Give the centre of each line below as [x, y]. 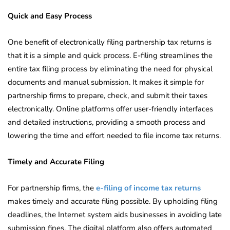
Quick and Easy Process [50, 16]
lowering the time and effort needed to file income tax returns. [114, 136]
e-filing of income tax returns [148, 188]
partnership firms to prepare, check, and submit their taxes [108, 96]
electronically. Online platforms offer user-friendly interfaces [110, 109]
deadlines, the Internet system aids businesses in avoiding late [115, 215]
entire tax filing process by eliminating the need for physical [110, 69]
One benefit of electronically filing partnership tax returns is [110, 42]
